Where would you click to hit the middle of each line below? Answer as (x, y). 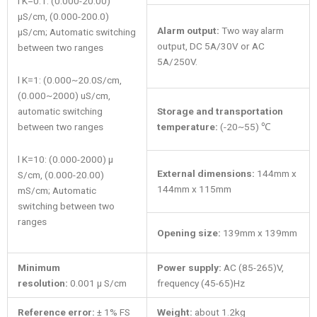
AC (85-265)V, (253, 268)
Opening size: (190, 233)
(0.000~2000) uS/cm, (64, 95)
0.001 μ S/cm (97, 283)
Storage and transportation (220, 111)
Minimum (39, 268)
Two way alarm (251, 31)
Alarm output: (188, 31)
